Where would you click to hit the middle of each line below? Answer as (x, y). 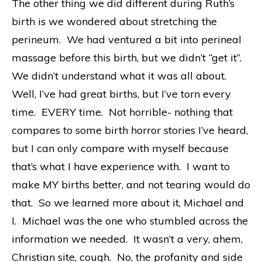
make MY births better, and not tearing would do (131, 184)
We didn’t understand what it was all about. (120, 75)
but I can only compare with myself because (120, 148)
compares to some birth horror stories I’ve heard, (130, 130)
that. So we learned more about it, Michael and (128, 202)
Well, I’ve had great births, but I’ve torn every (121, 94)
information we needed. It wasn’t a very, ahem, (127, 239)
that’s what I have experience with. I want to (121, 166)
